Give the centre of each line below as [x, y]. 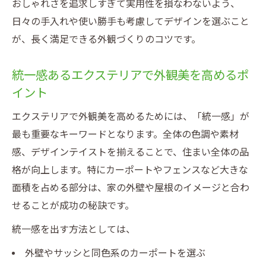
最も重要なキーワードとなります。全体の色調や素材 [125, 134]
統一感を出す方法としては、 [74, 229]
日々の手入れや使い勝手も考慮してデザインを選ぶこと [131, 22]
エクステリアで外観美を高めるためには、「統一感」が [131, 117]
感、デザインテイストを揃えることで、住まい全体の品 [130, 152]
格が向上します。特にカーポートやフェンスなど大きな [130, 170]
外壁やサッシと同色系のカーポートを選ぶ [115, 253]
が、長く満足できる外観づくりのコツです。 [106, 39]
